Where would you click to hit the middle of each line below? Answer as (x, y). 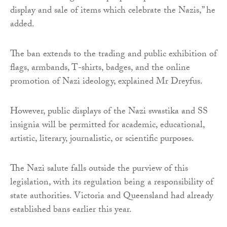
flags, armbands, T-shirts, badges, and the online (100, 69)
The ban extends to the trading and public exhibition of (113, 55)
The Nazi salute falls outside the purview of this (99, 170)
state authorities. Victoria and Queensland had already (112, 197)
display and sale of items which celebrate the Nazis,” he (113, 12)
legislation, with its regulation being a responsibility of (112, 183)
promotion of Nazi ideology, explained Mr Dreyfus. (106, 83)
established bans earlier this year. (71, 211)
